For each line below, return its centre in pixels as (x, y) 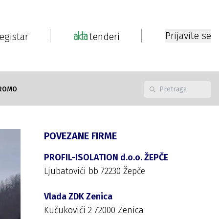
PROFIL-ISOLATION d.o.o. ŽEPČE (106, 157)
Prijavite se (188, 36)
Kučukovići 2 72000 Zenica (94, 210)
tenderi (105, 37)
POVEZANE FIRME (80, 136)
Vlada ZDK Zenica (78, 197)
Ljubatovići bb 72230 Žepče (95, 171)
